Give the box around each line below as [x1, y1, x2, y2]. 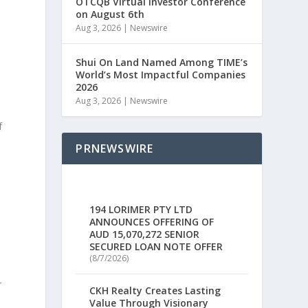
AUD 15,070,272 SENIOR [89, 228, 200, 241]
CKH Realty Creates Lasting [89, 284, 221, 298]
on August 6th [76, 8, 145, 21]
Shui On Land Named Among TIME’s [76, 56, 248, 69]
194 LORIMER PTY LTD [89, 203, 193, 217]
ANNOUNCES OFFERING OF [89, 215, 214, 229]
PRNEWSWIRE [76, 141, 154, 156]
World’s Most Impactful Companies [76, 68, 246, 81]
